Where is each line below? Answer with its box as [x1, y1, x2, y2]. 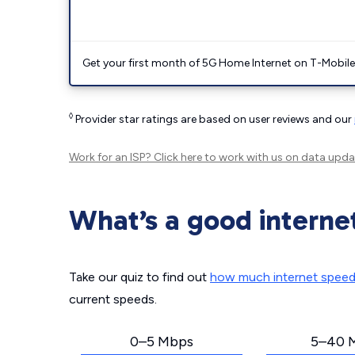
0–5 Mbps [130, 333, 193, 350]
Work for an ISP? [69, 151, 154, 164]
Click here [154, 151, 202, 164]
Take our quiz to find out [69, 269, 210, 284]
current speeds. [69, 292, 157, 307]
